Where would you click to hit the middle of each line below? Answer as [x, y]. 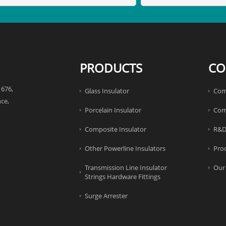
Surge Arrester [106, 196]
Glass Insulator [107, 91]
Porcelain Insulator [113, 110]
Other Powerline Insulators [125, 149]
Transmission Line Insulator [126, 168]
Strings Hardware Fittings [122, 177]
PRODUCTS [111, 68]
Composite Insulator [115, 129]
